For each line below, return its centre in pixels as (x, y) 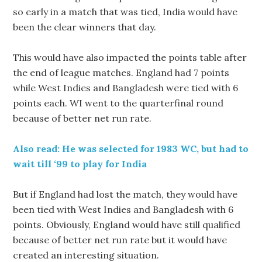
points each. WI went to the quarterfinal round (118, 103)
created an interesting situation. (86, 255)
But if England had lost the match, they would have (125, 194)
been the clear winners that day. (85, 27)
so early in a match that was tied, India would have (125, 12)
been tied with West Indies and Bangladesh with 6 (123, 209)
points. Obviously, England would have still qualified (127, 225)
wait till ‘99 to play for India (80, 164)
